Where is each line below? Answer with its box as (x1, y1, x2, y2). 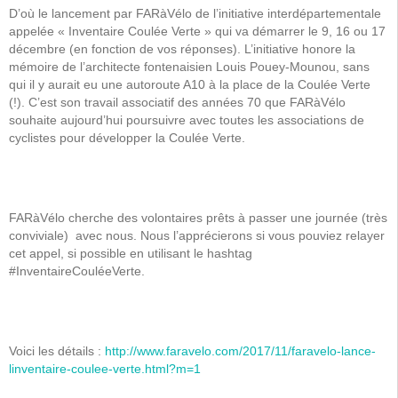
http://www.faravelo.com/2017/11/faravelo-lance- (105, 344, 376, 358)
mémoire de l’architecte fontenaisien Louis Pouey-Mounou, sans (9, 60, 370, 74)
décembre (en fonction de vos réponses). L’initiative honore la (9, 42, 355, 56)
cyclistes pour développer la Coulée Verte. (9, 131, 245, 145)
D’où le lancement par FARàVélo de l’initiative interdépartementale (9, 6, 381, 20)
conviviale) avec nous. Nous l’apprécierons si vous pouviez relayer (9, 228, 385, 243)
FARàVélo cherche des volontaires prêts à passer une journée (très (9, 211, 387, 225)
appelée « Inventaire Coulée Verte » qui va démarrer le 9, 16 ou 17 (9, 24, 386, 38)
